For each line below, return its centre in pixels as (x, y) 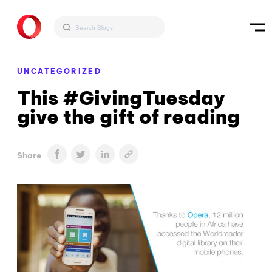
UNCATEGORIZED (59, 71)
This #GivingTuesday (121, 98)
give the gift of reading (128, 117)
